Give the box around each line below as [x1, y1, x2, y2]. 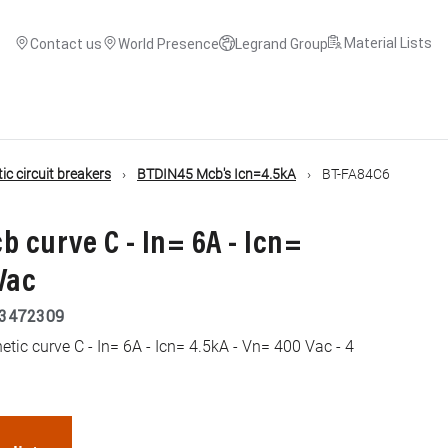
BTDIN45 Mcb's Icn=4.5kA [137, 166, 296, 182]
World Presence [118, 35, 219, 53]
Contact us [30, 35, 102, 53]
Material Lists [344, 34, 432, 52]
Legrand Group [235, 35, 328, 53]
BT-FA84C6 [322, 166, 390, 182]
